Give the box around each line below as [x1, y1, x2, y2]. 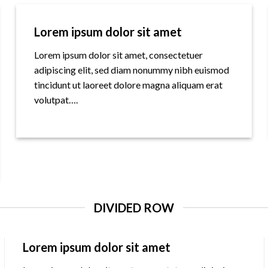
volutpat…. [34, 94, 78, 106]
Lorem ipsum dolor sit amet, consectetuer [34, 49, 203, 61]
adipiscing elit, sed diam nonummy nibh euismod [34, 64, 230, 76]
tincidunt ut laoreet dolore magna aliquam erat [34, 79, 223, 91]
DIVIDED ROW [94, 200, 174, 215]
